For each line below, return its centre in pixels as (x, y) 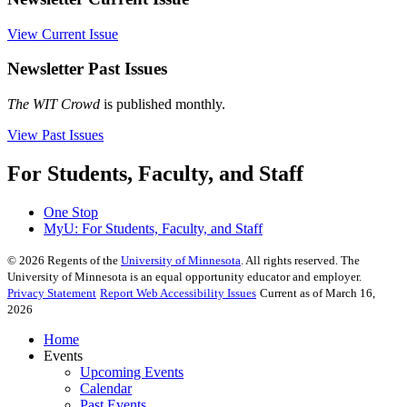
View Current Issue (63, 34)
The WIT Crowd (54, 104)
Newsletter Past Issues (87, 69)
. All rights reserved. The (300, 260)
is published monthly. (163, 104)
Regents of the (83, 260)
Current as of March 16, (318, 293)
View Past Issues (55, 135)
